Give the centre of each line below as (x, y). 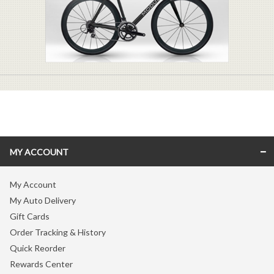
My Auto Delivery (43, 200)
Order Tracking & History (58, 232)
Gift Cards (30, 216)
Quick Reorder (38, 248)
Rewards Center (41, 264)
